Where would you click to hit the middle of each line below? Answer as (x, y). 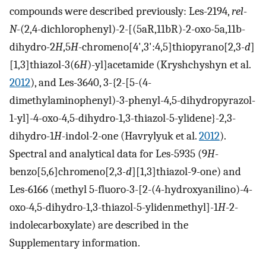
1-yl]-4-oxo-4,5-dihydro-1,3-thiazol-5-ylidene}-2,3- (123, 118)
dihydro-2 (32, 47)
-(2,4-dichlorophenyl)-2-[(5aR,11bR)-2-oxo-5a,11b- (131, 29)
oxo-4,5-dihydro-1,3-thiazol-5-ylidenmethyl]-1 (114, 207)
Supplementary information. (75, 243)
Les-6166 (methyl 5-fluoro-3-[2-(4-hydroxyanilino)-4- (131, 189)
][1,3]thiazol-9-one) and (186, 171)
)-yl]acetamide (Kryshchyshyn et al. (169, 64)
